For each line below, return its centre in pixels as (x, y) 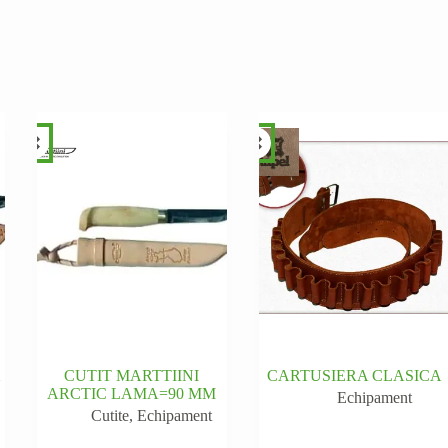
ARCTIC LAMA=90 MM (132, 393)
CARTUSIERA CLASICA (354, 375)
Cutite (110, 415)
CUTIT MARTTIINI (132, 375)
